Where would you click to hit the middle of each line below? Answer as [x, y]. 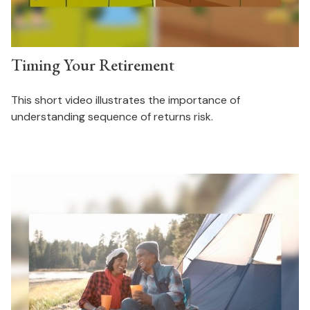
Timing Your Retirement [92, 64]
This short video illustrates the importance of [125, 100]
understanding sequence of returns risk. [112, 116]
